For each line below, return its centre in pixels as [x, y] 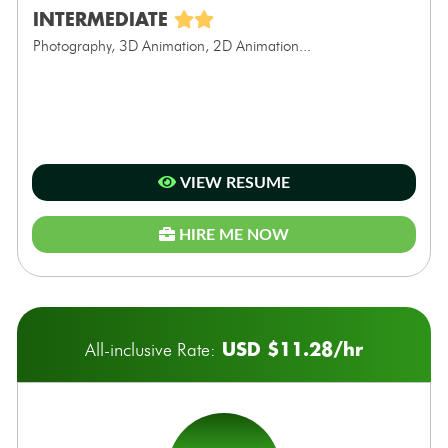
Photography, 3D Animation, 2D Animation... [171, 45]
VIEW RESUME [232, 182]
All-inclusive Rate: [150, 349]
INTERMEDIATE [103, 18]
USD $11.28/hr [289, 348]
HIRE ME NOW [233, 234]
